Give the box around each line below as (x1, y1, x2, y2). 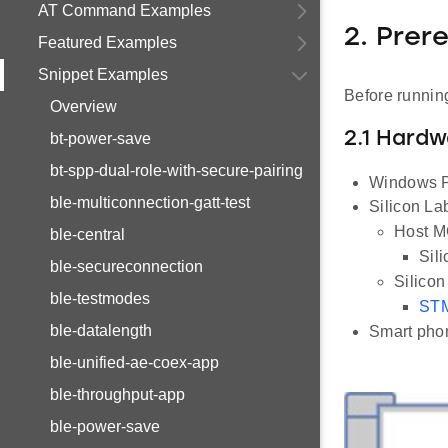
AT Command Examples (38, 2, 211, 19)
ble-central (50, 226, 125, 243)
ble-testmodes (50, 290, 150, 307)
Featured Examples (38, 34, 177, 51)
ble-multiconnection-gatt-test (50, 194, 250, 211)
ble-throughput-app (50, 386, 185, 403)
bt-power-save (50, 130, 151, 147)
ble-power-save (50, 418, 160, 435)
